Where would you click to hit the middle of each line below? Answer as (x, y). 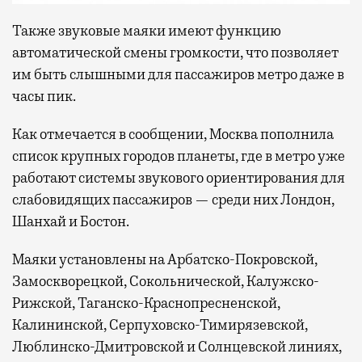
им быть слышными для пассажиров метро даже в (178, 74)
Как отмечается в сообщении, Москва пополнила (173, 134)
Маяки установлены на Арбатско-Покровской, (165, 259)
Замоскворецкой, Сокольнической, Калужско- (166, 281)
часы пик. (44, 96)
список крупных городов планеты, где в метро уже (179, 156)
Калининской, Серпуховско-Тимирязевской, (160, 324)
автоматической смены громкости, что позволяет (175, 52)
